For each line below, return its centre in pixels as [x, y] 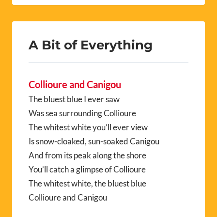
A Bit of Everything [91, 45]
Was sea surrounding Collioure [82, 113]
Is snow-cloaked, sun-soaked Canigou [94, 141]
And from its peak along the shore [87, 155]
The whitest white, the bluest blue [87, 184]
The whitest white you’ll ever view [88, 127]
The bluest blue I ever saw [74, 99]
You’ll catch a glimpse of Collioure [87, 170]
